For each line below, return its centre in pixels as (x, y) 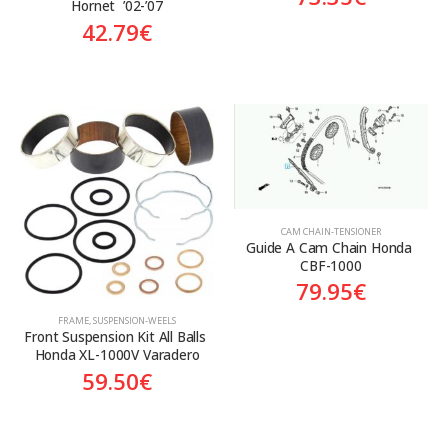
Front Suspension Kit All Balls (117, 336)
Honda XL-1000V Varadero (117, 354)
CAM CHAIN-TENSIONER (331, 231)
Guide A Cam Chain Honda (331, 247)
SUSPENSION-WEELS (134, 320)
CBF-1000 (331, 265)
